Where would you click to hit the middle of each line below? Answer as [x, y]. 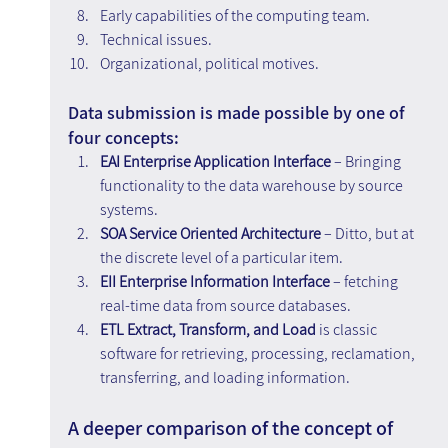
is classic [349, 330]
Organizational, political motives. [209, 64]
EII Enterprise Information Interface [214, 282]
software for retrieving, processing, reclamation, [258, 354]
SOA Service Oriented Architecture [211, 234]
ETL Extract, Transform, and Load [209, 330]
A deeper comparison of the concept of [232, 428]
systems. [128, 210]
